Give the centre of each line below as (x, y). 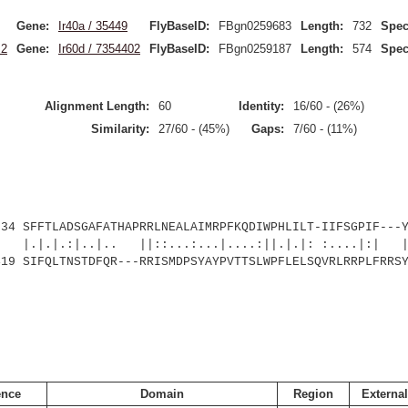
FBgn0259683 (255, 26)
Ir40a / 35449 (93, 26)
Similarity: (120, 129)
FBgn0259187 (255, 49)
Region (313, 394)
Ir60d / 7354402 (99, 49)
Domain (162, 394)
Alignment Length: (97, 106)
